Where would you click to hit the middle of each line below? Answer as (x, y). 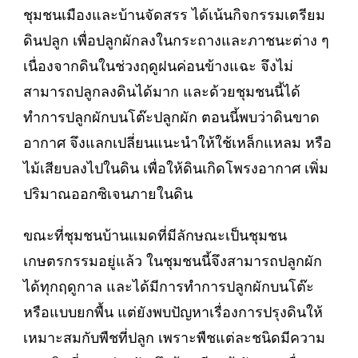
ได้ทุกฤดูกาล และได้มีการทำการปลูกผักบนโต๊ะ (169, 286)
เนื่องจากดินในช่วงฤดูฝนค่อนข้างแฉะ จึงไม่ (158, 66)
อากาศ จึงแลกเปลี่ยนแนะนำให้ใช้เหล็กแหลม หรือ (177, 143)
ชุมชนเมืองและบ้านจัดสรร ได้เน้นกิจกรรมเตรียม (174, 15)
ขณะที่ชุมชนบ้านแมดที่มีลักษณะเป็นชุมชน (155, 235)
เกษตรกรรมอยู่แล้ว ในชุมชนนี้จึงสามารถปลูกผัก (173, 261)
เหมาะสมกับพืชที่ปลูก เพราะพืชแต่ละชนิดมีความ (174, 338)
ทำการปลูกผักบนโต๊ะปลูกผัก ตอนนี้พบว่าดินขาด (171, 117)
